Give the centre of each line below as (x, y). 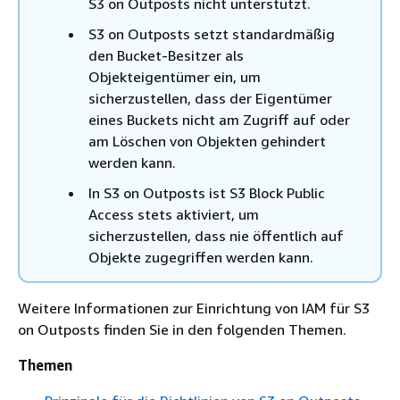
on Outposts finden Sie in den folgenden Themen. (182, 329)
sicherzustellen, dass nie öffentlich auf (216, 236)
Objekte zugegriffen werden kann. (201, 257)
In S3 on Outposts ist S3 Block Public (207, 193)
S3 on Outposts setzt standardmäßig (212, 34)
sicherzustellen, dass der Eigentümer (210, 98)
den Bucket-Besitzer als (166, 55)
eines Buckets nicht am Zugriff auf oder (219, 120)
